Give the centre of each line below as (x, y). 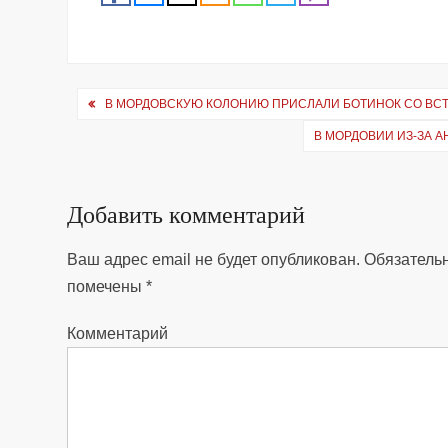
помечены (107, 286)
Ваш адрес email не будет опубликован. (214, 259)
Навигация (134, 103)
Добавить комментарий (186, 214)
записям (118, 169)
